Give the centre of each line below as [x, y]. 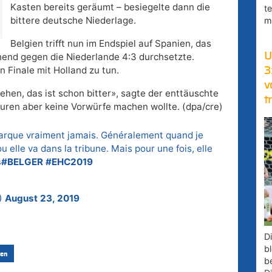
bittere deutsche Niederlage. [73, 21]
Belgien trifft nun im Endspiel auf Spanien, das [110, 44]
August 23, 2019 [42, 199]
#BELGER [22, 162]
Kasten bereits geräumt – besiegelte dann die [110, 7]
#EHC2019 [69, 162]
